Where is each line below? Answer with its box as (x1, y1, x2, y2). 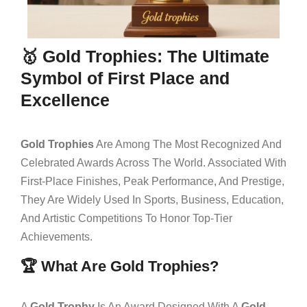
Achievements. (21, 230, 93, 243)
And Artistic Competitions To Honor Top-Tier (21, 212, 232, 224)
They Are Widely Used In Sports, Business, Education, (21, 193, 284, 206)
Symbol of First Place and (21, 68, 230, 88)
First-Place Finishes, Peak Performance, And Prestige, (21, 175, 284, 187)
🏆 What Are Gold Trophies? (21, 257, 219, 275)
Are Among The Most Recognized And (94, 138, 282, 150)
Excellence (21, 90, 110, 110)
